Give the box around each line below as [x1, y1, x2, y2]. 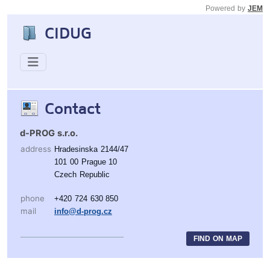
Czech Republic [54, 169, 110, 179]
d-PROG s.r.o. [20, 127, 78, 139]
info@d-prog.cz [54, 206, 112, 216]
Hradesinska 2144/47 [54, 144, 128, 154]
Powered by [206, 4, 248, 12]
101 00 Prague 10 [54, 157, 118, 166]
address [20, 143, 51, 154]
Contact [45, 96, 101, 118]
